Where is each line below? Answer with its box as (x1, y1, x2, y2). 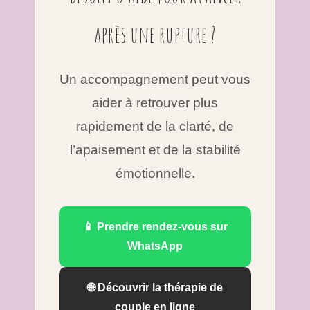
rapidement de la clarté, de (76, 119, 234, 134)
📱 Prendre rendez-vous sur (82, 221, 228, 233)
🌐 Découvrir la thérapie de (87, 282, 223, 294)
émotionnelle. (115, 166, 195, 181)
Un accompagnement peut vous (60, 72, 250, 87)
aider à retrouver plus (92, 95, 218, 111)
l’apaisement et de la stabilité (69, 143, 241, 158)
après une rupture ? (94, 20, 216, 49)
